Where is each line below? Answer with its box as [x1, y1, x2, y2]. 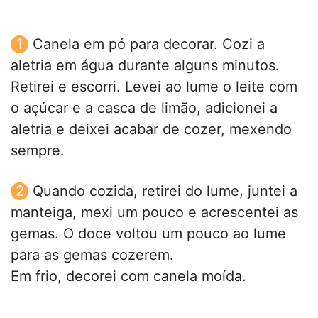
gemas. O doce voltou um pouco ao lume [11, 225, 286, 243]
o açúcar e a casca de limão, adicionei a [11, 99, 278, 117]
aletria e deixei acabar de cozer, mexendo [11, 121, 292, 138]
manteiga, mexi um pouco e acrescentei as [11, 204, 298, 221]
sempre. [11, 142, 65, 160]
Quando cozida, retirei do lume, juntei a [33, 182, 297, 200]
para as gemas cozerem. [11, 246, 174, 264]
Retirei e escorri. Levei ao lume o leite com [11, 78, 297, 96]
